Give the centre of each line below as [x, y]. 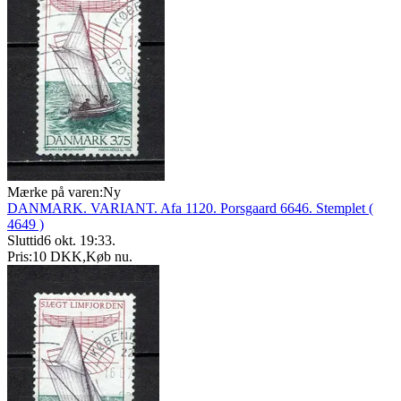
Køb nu [107, 257]
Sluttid [26, 241]
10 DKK [57, 257]
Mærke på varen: [55, 192]
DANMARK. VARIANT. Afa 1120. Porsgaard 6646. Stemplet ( [190, 209]
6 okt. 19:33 [78, 241]
